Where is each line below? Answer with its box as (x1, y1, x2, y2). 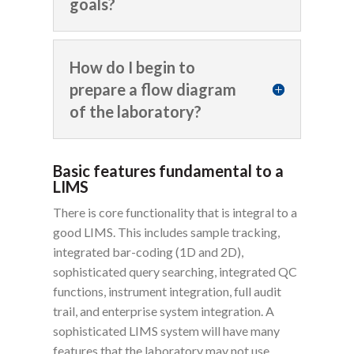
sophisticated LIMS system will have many (53, 323, 281, 339)
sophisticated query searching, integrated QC (53, 264, 298, 280)
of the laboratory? (70, 102, 202, 122)
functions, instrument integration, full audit (53, 284, 282, 299)
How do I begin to (70, 58, 196, 77)
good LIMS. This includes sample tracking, (53, 224, 281, 240)
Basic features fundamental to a (53, 161, 284, 181)
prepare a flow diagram (70, 80, 237, 100)
